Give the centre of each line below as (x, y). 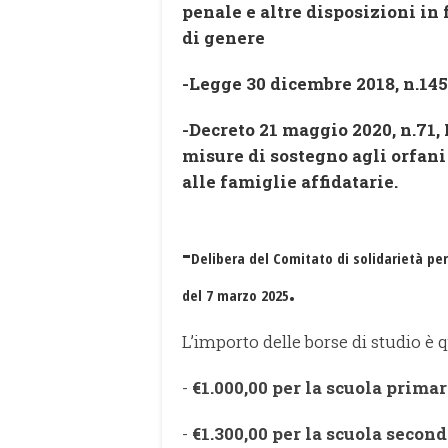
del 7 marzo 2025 (235, 294)
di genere (223, 37)
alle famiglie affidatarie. (290, 181)
